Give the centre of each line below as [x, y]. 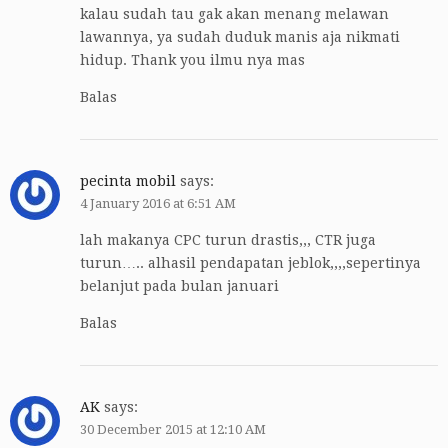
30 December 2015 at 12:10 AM [173, 430]
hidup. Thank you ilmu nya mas [192, 60]
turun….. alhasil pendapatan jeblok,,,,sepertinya [250, 263]
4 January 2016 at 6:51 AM [158, 204]
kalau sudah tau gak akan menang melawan [234, 14]
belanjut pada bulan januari [179, 286]
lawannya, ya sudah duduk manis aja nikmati [240, 37]
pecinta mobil [128, 181]
